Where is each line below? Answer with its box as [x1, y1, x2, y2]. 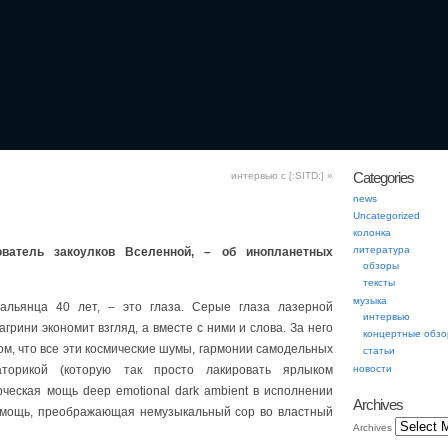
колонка [353, 227, 391, 238]
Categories [353, 169, 414, 186]
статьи [363, 345, 395, 356]
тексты [363, 277, 395, 288]
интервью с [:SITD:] [231, 170, 327, 181]
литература [353, 244, 410, 255]
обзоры [363, 260, 399, 271]
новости [353, 363, 392, 374]
